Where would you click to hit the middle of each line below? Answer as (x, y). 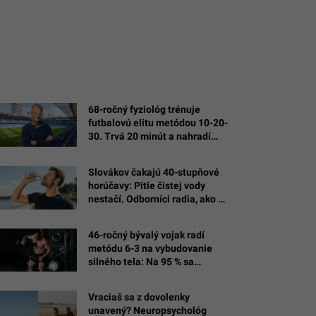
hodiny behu (116, 150)
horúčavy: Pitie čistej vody (147, 185)
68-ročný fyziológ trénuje (144, 109)
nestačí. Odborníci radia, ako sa (158, 199)
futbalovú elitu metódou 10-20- (158, 123)
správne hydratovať (132, 212)
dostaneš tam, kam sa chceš (151, 275)
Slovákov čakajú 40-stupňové (154, 172)
